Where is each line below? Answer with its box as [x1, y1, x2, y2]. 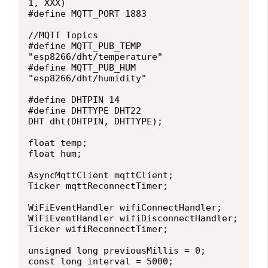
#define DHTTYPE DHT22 [28, 105, 147, 116]
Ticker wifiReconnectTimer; [28, 223, 168, 234]
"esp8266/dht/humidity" [28, 72, 147, 84]
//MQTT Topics [28, 29, 98, 41]
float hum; [28, 148, 82, 159]
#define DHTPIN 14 [28, 94, 125, 105]
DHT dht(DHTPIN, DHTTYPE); [28, 115, 163, 127]
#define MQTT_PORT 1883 [28, 8, 147, 19]
